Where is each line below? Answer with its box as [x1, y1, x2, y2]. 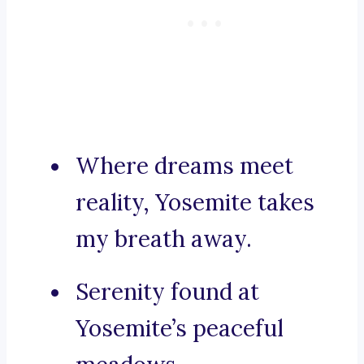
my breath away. [76, 224, 252, 254]
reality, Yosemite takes [76, 188, 314, 218]
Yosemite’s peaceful [76, 314, 284, 344]
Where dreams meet [76, 151, 293, 181]
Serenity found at [76, 277, 259, 307]
